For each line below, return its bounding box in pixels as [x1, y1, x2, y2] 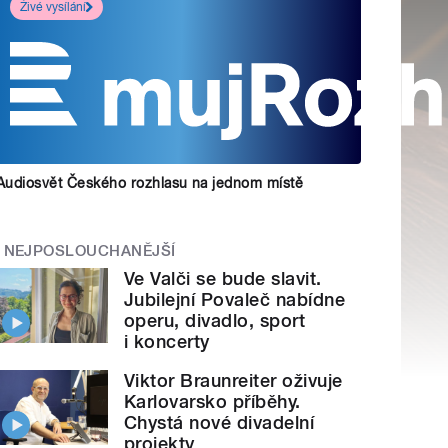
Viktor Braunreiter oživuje [124, 370, 343, 392]
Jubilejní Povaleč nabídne [124, 289, 346, 311]
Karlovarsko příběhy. [124, 391, 301, 413]
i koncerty [124, 331, 210, 353]
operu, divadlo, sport [124, 310, 306, 332]
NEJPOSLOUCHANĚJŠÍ [3, 241, 176, 260]
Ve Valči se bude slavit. [124, 268, 322, 290]
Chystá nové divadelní [124, 412, 315, 434]
